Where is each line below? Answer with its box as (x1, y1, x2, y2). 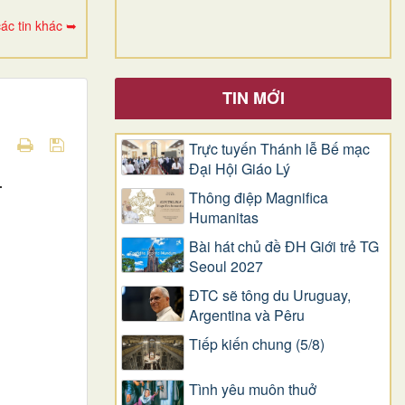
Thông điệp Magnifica (189, 186, 328, 208)
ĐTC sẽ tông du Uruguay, (189, 284, 351, 306)
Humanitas (189, 206, 259, 228)
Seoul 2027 (189, 255, 263, 277)
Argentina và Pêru (189, 304, 305, 325)
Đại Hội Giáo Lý (189, 157, 290, 179)
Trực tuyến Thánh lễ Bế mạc (189, 137, 370, 159)
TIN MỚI (221, 85, 285, 109)
